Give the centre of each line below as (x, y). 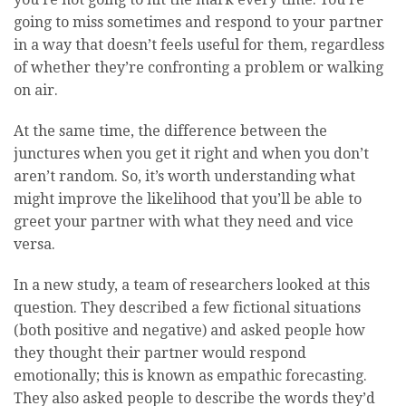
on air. (36, 90)
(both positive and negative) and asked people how (189, 330)
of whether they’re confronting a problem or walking (198, 67)
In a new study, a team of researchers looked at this (192, 285)
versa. (34, 244)
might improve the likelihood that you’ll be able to (188, 198)
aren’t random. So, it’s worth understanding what (184, 176)
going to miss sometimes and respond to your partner (198, 22)
